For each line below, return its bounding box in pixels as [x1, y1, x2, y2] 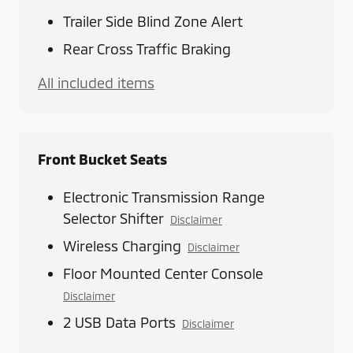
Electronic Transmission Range [63, 188, 265, 206]
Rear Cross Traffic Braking [63, 40, 231, 58]
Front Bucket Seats [38, 150, 167, 169]
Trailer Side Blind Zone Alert [63, 13, 243, 31]
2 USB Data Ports [63, 314, 176, 332]
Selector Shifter [63, 210, 164, 228]
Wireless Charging [63, 237, 181, 255]
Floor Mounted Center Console [63, 265, 263, 283]
